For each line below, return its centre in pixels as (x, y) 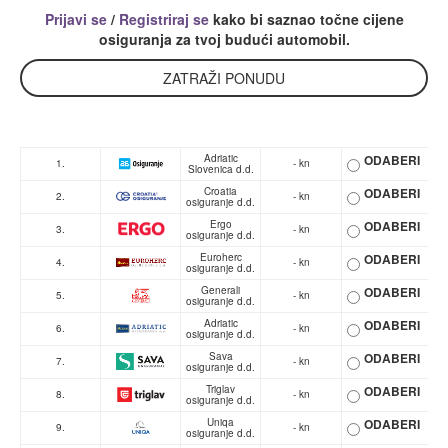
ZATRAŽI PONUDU (224, 77)
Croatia (220, 190)
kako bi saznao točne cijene (306, 18)
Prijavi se (75, 18)
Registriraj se (163, 18)
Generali (220, 289)
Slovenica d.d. (220, 168)
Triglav (220, 388)
